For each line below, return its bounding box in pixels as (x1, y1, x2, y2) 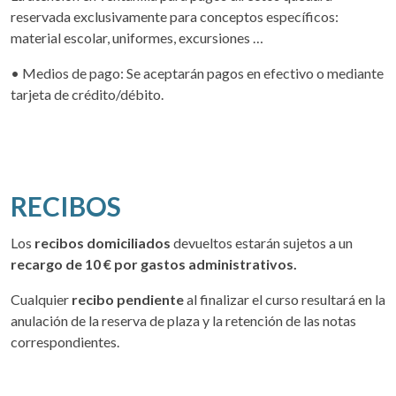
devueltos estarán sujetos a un (173, 234, 353, 252)
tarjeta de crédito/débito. (11, 86, 164, 103)
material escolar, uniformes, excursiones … (11, 29, 263, 47)
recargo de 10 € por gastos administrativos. (11, 255, 297, 273)
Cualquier (11, 291, 72, 308)
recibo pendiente (72, 291, 184, 308)
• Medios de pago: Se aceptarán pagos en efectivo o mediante (11, 65, 384, 82)
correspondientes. (11, 333, 119, 351)
